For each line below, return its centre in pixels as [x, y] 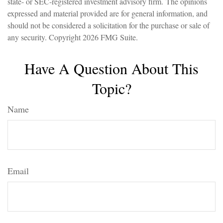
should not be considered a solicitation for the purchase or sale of [109, 25]
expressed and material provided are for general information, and [108, 13]
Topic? [111, 88]
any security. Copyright [45, 37]
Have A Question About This [111, 68]
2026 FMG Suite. [110, 37]
